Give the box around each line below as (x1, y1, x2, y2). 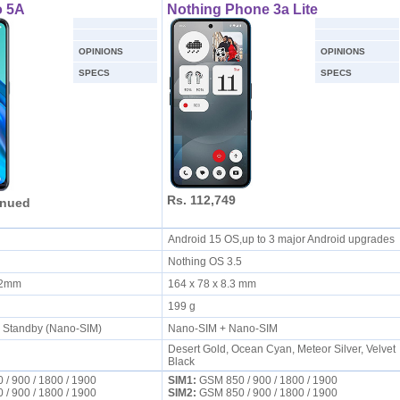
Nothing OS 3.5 (167, 255, 247, 268)
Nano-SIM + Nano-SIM (167, 322, 283, 335)
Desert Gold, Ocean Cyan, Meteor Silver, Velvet (167, 343, 396, 355)
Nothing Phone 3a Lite (166, 2, 318, 17)
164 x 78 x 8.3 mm (167, 278, 262, 290)
